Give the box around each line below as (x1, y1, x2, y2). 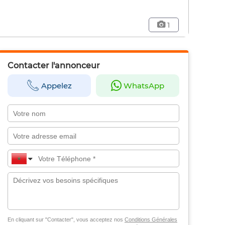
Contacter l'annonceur (7, 61, 100, 71)
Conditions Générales (124, 216, 177, 223)
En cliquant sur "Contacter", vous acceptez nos (7, 216, 125, 223)
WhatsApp (123, 81, 164, 91)
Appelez (41, 81, 72, 91)
